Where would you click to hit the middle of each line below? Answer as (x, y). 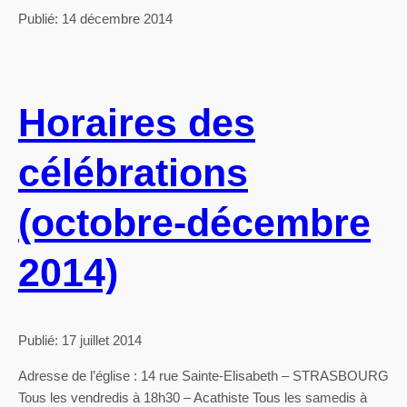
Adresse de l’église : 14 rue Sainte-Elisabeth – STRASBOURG (203, 376)
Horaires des (137, 122)
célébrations (133, 172)
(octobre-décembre (194, 222)
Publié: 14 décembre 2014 (95, 18)
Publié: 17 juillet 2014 (80, 341)
